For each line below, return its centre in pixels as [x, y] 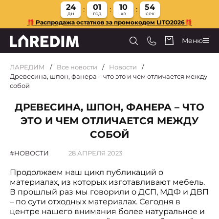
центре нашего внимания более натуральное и [107, 211]
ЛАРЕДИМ [27, 67]
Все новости [77, 67]
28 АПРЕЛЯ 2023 [95, 153]
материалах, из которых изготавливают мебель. [107, 182]
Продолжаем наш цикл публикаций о [87, 172]
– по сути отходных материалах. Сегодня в [95, 202]
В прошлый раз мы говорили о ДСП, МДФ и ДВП [109, 192]
